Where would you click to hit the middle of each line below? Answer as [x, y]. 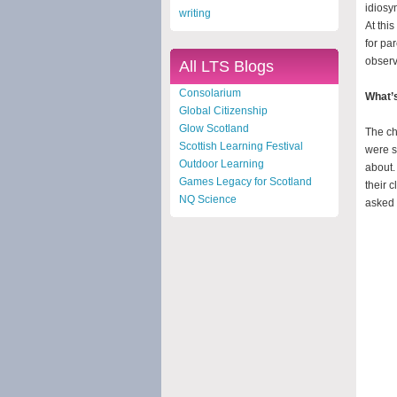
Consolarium [210, 93]
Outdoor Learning [222, 164]
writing [195, 13]
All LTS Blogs [226, 66]
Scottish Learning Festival [241, 146]
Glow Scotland [214, 128]
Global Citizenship [223, 111]
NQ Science [208, 199]
